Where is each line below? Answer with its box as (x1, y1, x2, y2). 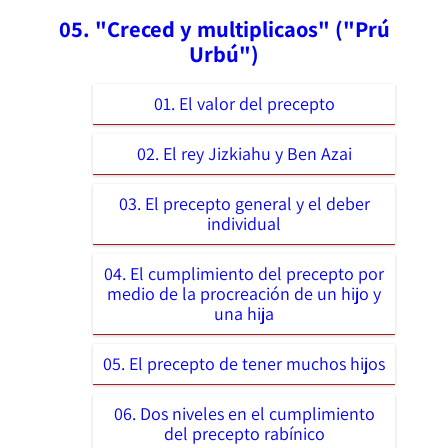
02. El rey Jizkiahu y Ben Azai (136, 141, 352, 165)
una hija (214, 301, 274, 325)
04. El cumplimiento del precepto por (104, 261, 384, 285)
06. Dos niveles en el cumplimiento (113, 401, 375, 425)
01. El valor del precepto (153, 91, 335, 115)
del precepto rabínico (163, 421, 325, 445)
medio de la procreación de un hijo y (107, 281, 381, 305)
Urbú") (189, 38, 259, 68)
